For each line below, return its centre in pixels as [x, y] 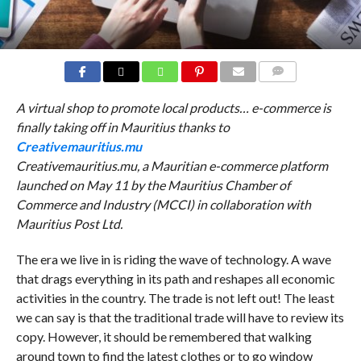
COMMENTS [291, 90]
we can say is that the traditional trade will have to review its [180, 317]
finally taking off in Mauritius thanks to [122, 127]
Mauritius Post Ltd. [69, 223]
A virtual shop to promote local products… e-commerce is [173, 107]
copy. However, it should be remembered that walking [164, 336]
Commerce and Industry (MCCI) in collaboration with [163, 204]
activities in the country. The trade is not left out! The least [175, 297]
